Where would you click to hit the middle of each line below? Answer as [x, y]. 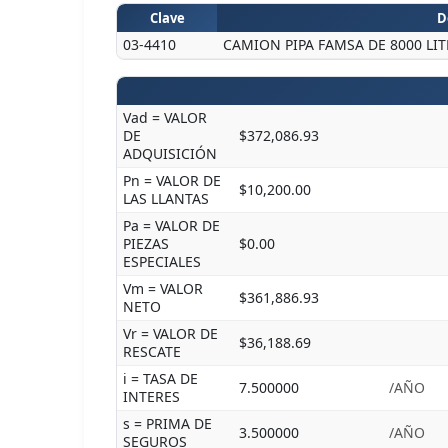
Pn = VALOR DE [172, 180]
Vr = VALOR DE [170, 333]
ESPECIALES [162, 261]
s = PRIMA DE [167, 423]
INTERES [151, 396]
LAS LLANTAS [166, 198]
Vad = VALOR [165, 117]
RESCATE [152, 351]
